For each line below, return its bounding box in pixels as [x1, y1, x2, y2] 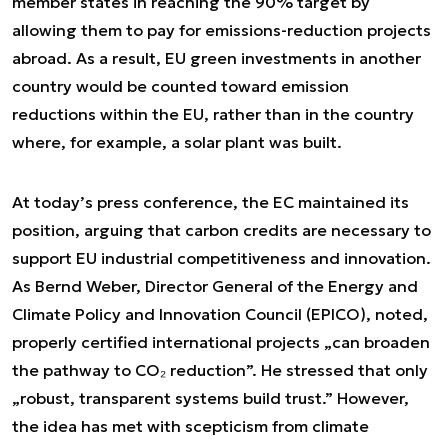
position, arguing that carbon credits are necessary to [12, 220, 431, 240]
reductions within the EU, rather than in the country [12, 104, 414, 124]
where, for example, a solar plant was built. [12, 132, 342, 152]
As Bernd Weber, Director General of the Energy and [12, 276, 418, 296]
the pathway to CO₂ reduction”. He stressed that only [12, 360, 428, 380]
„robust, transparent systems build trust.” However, [12, 388, 409, 408]
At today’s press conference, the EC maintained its [12, 192, 409, 212]
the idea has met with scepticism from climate [12, 416, 369, 436]
